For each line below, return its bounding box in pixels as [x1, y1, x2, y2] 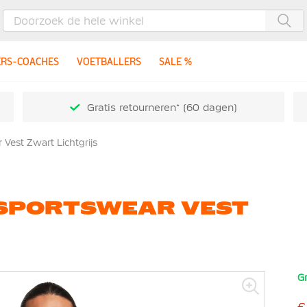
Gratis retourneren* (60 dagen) [87, 101, 237, 113]
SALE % [158, 55, 192, 68]
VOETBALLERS [77, 55, 142, 68]
